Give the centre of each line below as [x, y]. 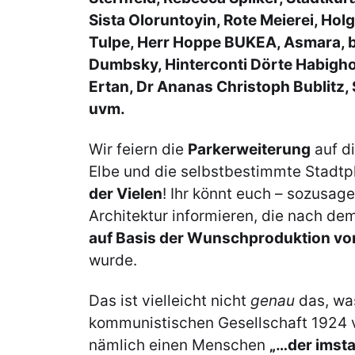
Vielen [138, 194]
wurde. [115, 261]
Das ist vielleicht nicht [170, 301]
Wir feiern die [138, 150]
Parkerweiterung [249, 150]
